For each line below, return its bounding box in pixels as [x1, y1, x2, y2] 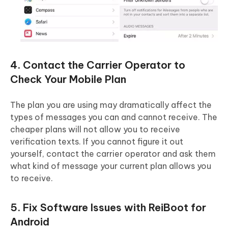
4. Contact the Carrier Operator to [10, 59, 185, 72]
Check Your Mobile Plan [10, 73, 126, 86]
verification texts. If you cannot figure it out [10, 136, 183, 147]
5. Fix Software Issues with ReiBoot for [10, 201, 206, 214]
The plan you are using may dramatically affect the [10, 100, 212, 110]
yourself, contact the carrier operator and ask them [10, 149, 216, 159]
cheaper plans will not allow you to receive [10, 124, 180, 135]
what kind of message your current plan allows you [10, 161, 211, 172]
